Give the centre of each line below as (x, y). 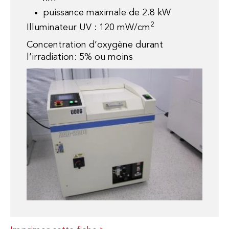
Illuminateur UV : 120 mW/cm (88, 28)
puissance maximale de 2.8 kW (107, 13)
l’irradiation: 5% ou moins (80, 57)
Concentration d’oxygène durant (95, 45)
